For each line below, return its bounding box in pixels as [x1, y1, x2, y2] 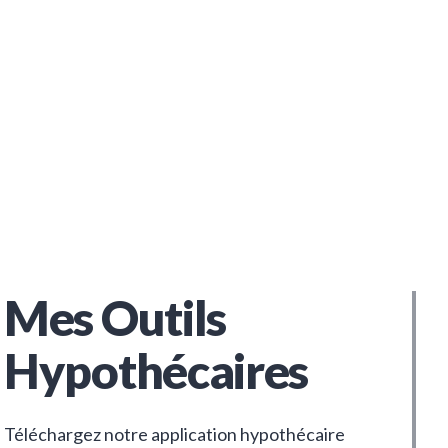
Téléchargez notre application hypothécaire [4, 423, 345, 446]
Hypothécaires [4, 342, 309, 400]
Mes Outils [4, 289, 226, 347]
